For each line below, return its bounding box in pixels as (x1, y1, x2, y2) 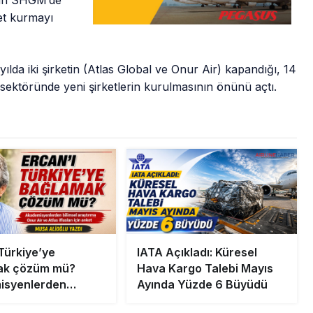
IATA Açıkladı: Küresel (136, 245, 257, 260)
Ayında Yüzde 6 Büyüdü (136, 277, 268, 292)
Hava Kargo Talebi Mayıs (136, 261, 273, 276)
